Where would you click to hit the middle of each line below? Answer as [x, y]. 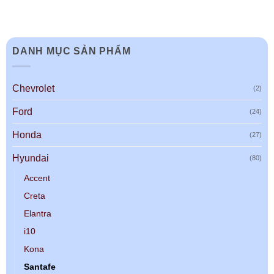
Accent [37, 178]
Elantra [38, 213]
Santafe [40, 266]
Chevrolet [33, 88]
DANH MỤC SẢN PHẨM [72, 51]
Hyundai [31, 158]
